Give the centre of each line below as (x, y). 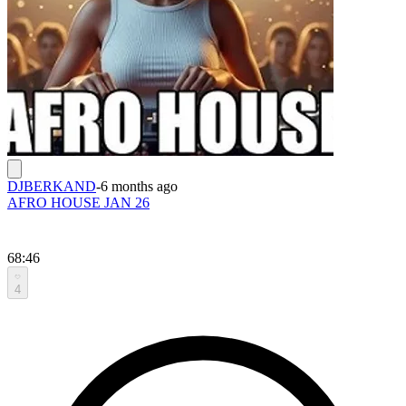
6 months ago (139, 186)
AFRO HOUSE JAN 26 (78, 202)
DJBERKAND (52, 186)
